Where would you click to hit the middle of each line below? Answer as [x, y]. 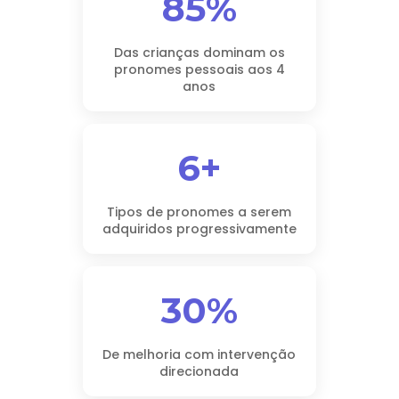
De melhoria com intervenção [199, 354]
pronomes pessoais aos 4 [199, 69]
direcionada [199, 371]
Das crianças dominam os [199, 53]
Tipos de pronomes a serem [199, 212]
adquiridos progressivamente [199, 229]
